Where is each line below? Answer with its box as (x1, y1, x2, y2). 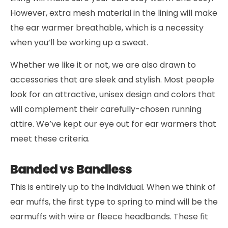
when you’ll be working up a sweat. (10, 37, 148, 49)
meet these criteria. (10, 133, 90, 145)
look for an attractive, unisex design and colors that (10, 89, 215, 101)
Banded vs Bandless (10, 161, 132, 178)
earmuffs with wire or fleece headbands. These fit (10, 211, 208, 223)
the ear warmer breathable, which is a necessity (10, 22, 204, 34)
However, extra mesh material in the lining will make (10, 7, 217, 19)
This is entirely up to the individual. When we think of (10, 181, 216, 193)
